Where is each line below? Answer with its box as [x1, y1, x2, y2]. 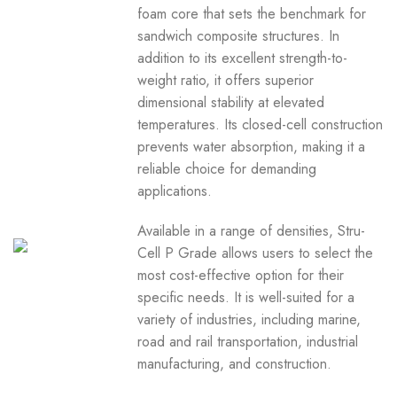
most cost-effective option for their [137, 265, 345, 285]
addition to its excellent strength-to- [137, 48, 348, 68]
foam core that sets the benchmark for [137, 4, 367, 24]
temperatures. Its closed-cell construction [137, 114, 384, 135]
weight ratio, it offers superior [137, 70, 315, 90]
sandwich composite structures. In [137, 26, 340, 46]
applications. [137, 181, 213, 201]
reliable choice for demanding [137, 159, 317, 179]
